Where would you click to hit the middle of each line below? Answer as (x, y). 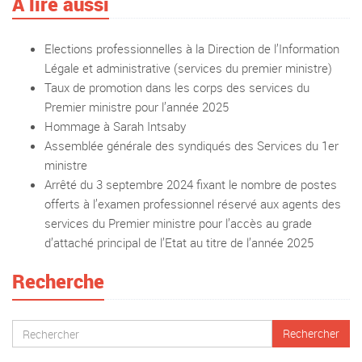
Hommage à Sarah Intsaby (115, 126)
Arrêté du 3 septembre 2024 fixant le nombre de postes (191, 184)
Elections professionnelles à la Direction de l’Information (192, 48)
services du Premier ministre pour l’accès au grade (178, 223)
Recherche (58, 281)
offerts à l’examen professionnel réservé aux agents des (193, 204)
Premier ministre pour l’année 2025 (137, 107)
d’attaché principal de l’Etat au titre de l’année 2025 (179, 242)
